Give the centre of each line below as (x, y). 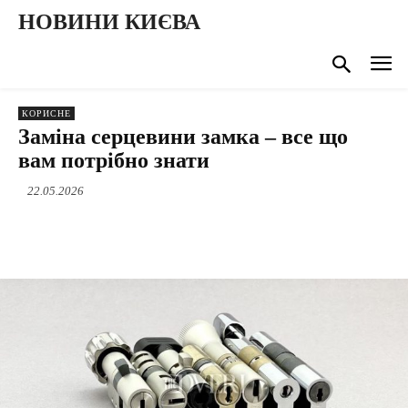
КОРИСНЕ (46, 113)
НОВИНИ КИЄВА (109, 22)
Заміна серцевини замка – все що (183, 136)
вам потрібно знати (114, 160)
